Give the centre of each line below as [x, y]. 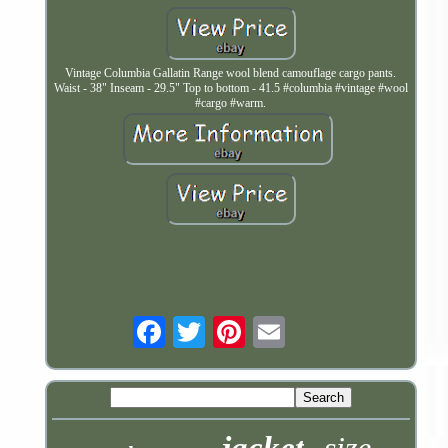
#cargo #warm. [231, 103]
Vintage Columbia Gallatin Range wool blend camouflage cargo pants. [231, 73]
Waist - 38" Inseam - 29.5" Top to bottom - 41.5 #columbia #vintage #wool [230, 88]
